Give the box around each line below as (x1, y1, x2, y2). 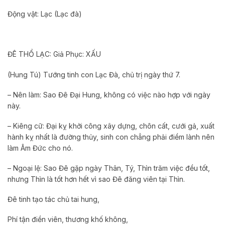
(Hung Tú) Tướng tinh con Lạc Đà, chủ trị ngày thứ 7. (8, 70, 180, 79)
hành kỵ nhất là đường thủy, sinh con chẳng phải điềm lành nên (8, 132, 214, 141)
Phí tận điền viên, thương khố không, (8, 215, 128, 224)
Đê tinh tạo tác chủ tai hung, (8, 195, 99, 204)
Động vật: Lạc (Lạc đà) (8, 9, 82, 18)
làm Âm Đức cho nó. (8, 143, 73, 152)
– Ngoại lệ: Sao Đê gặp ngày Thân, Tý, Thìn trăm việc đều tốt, (8, 164, 210, 173)
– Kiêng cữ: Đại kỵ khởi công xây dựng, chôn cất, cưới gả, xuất (8, 121, 214, 130)
